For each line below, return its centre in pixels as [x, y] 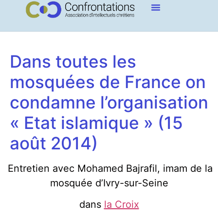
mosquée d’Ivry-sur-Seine [109, 183]
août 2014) [54, 143]
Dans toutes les [73, 61]
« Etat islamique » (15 [96, 123]
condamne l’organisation [109, 102]
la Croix [121, 205]
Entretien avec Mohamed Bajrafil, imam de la [110, 168]
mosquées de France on [108, 82]
